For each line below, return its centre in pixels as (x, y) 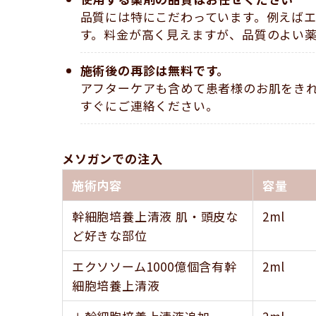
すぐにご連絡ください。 (149, 106)
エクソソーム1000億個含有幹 (154, 267)
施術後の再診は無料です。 (155, 71)
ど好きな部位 (109, 236)
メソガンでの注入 (113, 159)
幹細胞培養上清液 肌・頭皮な (155, 217)
